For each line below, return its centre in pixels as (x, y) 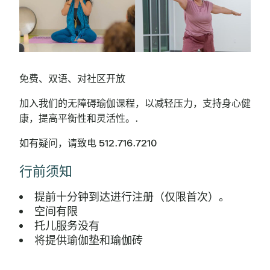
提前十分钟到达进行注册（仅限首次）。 (132, 197)
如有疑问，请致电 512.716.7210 (88, 143)
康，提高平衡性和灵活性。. (79, 119)
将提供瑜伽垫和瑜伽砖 (89, 240)
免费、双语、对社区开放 (72, 79)
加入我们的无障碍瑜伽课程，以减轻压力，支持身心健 (135, 104)
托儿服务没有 (67, 226)
